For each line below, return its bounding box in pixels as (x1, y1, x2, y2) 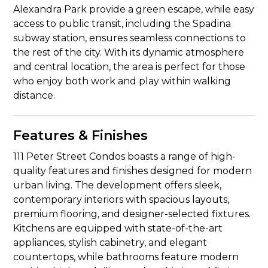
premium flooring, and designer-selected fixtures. (13, 208, 251, 220)
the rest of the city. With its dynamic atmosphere (13, 47, 245, 58)
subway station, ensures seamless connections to (13, 32, 246, 44)
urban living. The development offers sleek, (13, 179, 222, 191)
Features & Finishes (13, 127, 148, 144)
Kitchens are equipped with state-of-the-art (13, 223, 223, 234)
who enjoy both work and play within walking (13, 75, 232, 87)
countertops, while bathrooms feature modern (13, 251, 239, 263)
